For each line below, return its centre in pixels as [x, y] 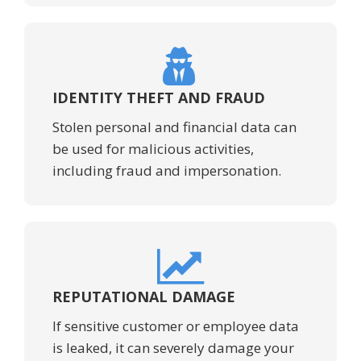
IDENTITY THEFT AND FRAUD [159, 98]
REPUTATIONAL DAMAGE [144, 297]
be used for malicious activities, [153, 149]
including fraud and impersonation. [167, 171]
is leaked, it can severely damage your [173, 348]
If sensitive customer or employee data [176, 326]
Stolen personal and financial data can [174, 127]
